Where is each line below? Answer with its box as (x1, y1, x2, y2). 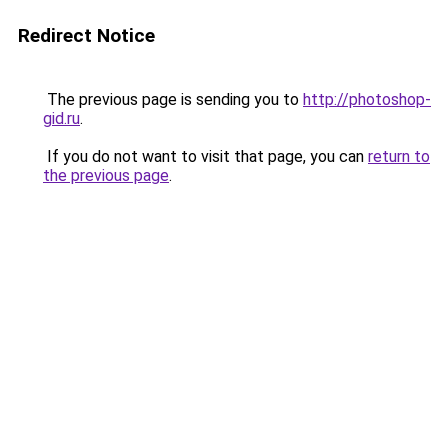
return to (368, 147, 430, 166)
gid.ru (43, 109, 80, 128)
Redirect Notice (18, 24, 155, 47)
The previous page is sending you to (43, 90, 303, 109)
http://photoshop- (303, 90, 431, 109)
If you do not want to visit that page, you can (43, 147, 368, 166)
